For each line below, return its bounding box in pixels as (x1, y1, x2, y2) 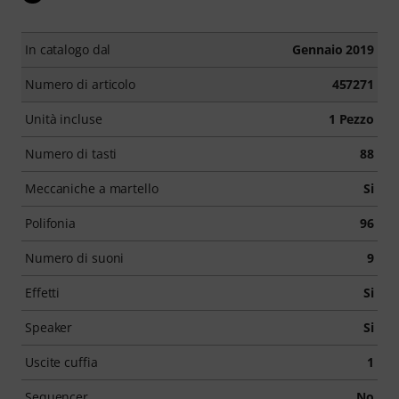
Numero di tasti (25, 144, 118, 162)
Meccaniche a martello (25, 179, 159, 197)
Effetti (25, 283, 61, 301)
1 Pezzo (328, 110, 374, 127)
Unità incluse (25, 110, 102, 127)
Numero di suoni (25, 248, 125, 266)
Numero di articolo (25, 75, 136, 93)
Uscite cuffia (25, 353, 98, 370)
